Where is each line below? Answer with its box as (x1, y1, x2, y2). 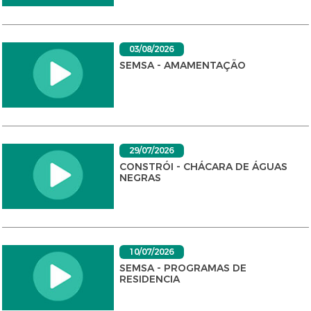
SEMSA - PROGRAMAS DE (119, 262, 246, 274)
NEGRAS (119, 171, 161, 184)
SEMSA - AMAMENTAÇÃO (119, 59, 246, 72)
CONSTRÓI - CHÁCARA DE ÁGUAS (119, 160, 287, 173)
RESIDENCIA (119, 273, 180, 285)
